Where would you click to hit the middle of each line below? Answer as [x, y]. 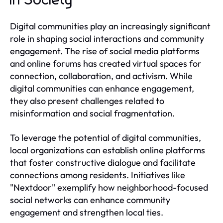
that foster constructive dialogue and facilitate [103, 162]
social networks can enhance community [90, 200]
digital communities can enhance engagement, [102, 88]
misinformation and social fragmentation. [92, 113]
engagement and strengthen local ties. [87, 212]
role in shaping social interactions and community [107, 38]
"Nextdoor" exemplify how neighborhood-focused [109, 187]
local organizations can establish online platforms [108, 150]
